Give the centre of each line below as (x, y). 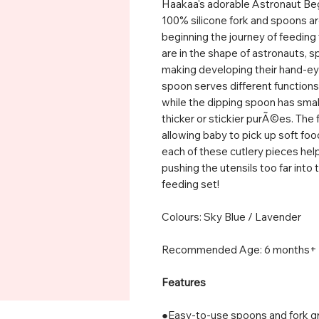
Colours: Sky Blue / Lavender (231, 216)
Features (184, 282)
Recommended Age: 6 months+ (239, 249)
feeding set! (190, 184)
